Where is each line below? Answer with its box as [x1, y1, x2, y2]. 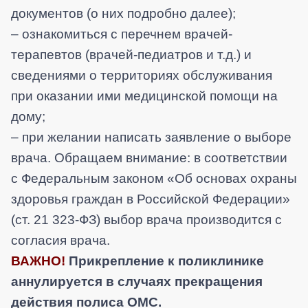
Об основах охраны [175, 171, 297, 186]
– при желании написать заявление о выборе [11, 130, 291, 145]
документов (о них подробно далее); [11, 6, 236, 21]
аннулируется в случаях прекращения [11, 274, 263, 289]
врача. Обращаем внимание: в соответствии [11, 151, 287, 166]
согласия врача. [11, 233, 110, 248]
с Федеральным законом [11, 171, 167, 186]
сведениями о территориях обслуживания [11, 68, 272, 83]
